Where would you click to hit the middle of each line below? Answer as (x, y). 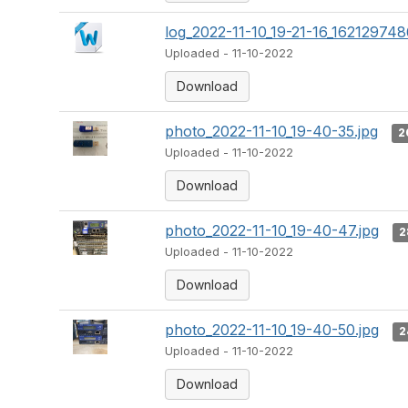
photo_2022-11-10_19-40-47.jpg (272, 230)
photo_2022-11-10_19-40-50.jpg (272, 330)
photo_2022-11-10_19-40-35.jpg (272, 131)
